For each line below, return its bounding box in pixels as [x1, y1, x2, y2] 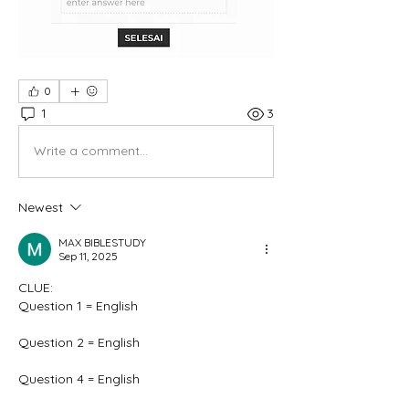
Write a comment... [34, 142, 148, 160]
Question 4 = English [18, 370, 140, 387]
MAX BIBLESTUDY [58, 235, 146, 249]
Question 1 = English [18, 297, 138, 314]
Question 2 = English [18, 333, 140, 351]
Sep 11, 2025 [58, 248, 118, 263]
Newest [18, 198, 63, 215]
